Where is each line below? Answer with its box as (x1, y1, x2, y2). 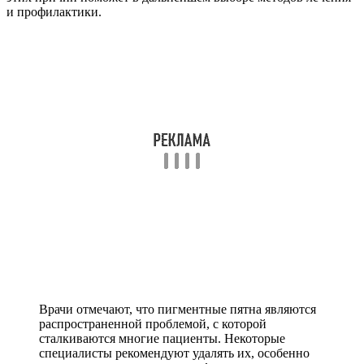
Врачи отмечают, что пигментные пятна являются (39, 301, 316, 316)
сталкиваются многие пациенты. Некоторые (39, 331, 285, 345)
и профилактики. (6, 4, 102, 19)
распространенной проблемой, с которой (39, 316, 266, 331)
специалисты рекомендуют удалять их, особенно (39, 345, 310, 360)
